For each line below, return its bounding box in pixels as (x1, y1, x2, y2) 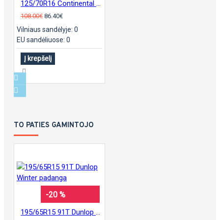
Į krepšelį (24, 54, 52, 62)
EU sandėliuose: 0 (17, 35, 70, 44)
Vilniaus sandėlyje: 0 (17, 25, 78, 33)
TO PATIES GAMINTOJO (14, 120, 94, 130)
